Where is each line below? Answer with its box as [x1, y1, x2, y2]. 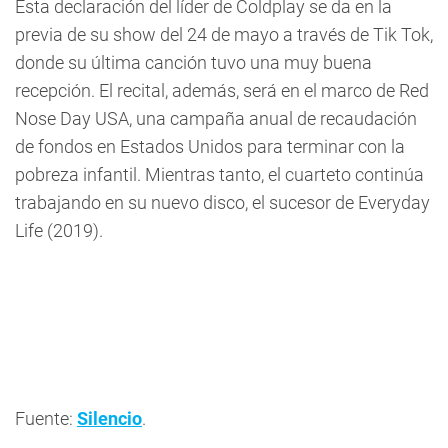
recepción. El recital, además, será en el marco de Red [15, 80, 429, 101]
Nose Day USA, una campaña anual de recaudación [15, 108, 417, 129]
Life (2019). [15, 220, 103, 241]
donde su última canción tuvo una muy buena [15, 52, 372, 73]
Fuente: [15, 408, 77, 429]
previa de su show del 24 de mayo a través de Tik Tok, [15, 24, 433, 45]
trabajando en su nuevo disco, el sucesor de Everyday [15, 192, 430, 213]
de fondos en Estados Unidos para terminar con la [15, 136, 405, 157]
